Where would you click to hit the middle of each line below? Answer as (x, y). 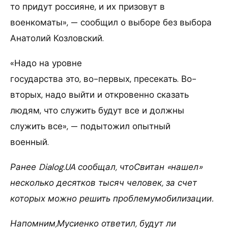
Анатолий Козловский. (57, 38)
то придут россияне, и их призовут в (88, 7)
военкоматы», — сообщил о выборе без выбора (111, 23)
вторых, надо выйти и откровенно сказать (99, 95)
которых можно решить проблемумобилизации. (112, 199)
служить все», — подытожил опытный (90, 126)
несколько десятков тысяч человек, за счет (104, 183)
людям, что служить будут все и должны (97, 111)
